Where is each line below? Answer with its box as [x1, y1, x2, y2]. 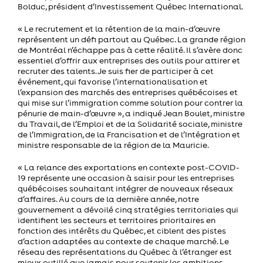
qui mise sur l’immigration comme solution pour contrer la [18, 97, 243, 108]
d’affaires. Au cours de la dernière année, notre [18, 193, 199, 204]
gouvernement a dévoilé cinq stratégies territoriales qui [18, 204, 238, 215]
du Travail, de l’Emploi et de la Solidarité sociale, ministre [18, 118, 242, 129]
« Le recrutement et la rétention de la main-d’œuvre [18, 23, 220, 34]
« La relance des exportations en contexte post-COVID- [18, 161, 240, 173]
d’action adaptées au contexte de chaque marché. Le [18, 235, 229, 247]
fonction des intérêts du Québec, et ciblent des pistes [18, 225, 226, 236]
